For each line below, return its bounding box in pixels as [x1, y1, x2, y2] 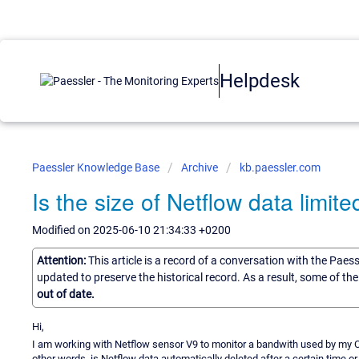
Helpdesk [220, 69, 300, 92]
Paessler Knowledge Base [32, 161, 162, 174]
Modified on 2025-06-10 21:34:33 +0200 [32, 224, 231, 236]
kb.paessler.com [240, 161, 321, 174]
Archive [181, 161, 218, 174]
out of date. [37, 287, 95, 301]
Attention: [37, 253, 88, 267]
